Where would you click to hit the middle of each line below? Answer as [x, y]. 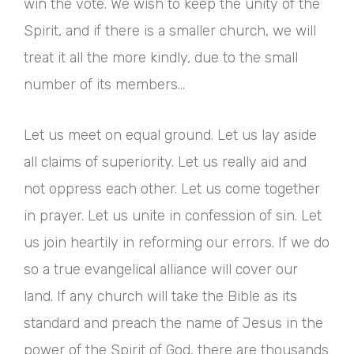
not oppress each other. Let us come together [172, 189]
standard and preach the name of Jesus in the [173, 323]
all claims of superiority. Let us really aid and [165, 162]
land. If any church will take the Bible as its [160, 296]
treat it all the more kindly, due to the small [161, 58]
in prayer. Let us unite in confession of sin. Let [173, 216]
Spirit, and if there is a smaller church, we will [170, 31]
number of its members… [104, 85]
